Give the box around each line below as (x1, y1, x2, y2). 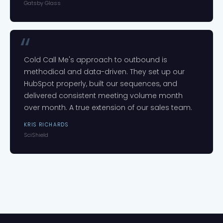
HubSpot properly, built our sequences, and (24, 79, 177, 89)
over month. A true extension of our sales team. (24, 103, 192, 112)
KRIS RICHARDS (24, 121, 69, 128)
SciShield (24, 131, 48, 139)
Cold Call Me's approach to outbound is (24, 55, 167, 65)
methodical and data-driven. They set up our (24, 67, 185, 77)
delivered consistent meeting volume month (24, 91, 183, 101)
